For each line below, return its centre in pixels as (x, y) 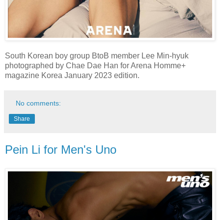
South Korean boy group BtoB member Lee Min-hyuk (97, 56)
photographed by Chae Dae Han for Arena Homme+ (95, 66)
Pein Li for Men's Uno (61, 150)
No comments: (39, 103)
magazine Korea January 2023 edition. (73, 76)
